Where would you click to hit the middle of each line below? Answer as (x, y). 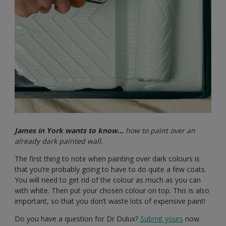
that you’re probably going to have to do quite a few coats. (110, 169)
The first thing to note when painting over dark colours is (107, 158)
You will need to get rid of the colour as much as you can (108, 180)
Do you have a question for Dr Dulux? (77, 218)
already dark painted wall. (59, 141)
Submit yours (162, 218)
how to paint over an (160, 130)
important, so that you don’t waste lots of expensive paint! (110, 201)
